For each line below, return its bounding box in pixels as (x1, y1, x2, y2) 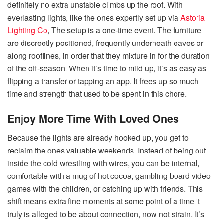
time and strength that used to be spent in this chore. (7, 88, 187, 100)
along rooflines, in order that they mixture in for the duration (7, 50, 210, 62)
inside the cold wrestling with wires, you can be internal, (7, 157, 199, 169)
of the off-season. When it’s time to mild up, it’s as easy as (7, 63, 206, 74)
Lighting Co (7, 24, 47, 36)
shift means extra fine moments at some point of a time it (7, 195, 200, 207)
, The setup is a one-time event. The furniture (47, 24, 201, 36)
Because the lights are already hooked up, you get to (7, 131, 189, 143)
